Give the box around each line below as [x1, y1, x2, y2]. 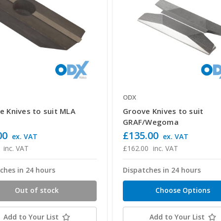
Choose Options [155, 185, 210, 195]
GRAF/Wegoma [123, 117, 179, 127]
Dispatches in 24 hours [123, 165, 201, 175]
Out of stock [15, 185, 59, 195]
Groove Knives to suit [123, 106, 204, 116]
